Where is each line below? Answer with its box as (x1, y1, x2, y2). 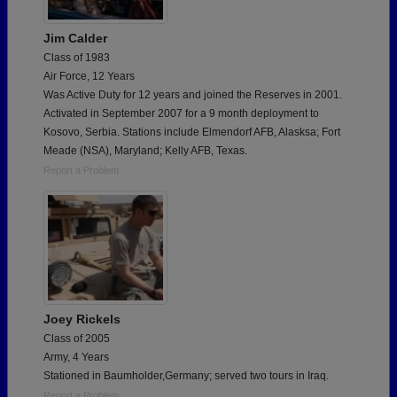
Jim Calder (43, 31, 107, 46)
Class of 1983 (43, 51, 110, 65)
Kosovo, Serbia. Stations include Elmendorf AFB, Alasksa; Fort (43, 126, 340, 139)
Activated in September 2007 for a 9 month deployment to (43, 107, 319, 121)
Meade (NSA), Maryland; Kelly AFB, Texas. (43, 144, 247, 158)
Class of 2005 (43, 332, 110, 346)
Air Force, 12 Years (43, 70, 135, 83)
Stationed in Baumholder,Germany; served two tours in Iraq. (43, 370, 329, 383)
